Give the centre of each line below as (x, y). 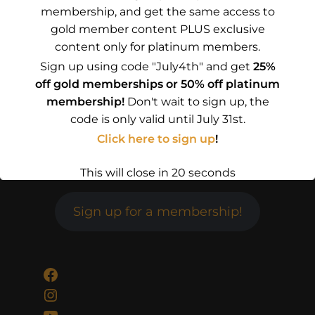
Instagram (85, 294)
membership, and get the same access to (157, 11)
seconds (209, 173)
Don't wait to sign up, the (197, 101)
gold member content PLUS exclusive (157, 29)
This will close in (127, 173)
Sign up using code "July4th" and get (146, 66)
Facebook (83, 274)
